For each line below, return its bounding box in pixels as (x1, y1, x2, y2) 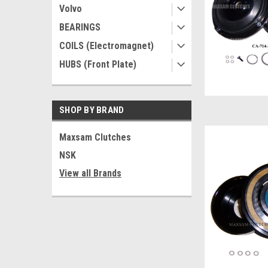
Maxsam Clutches (59, 132, 131, 143)
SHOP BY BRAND (59, 105, 124, 115)
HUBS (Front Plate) (59, 59, 136, 70)
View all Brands (59, 167, 121, 179)
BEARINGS (59, 22, 100, 33)
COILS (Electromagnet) (59, 40, 154, 51)
